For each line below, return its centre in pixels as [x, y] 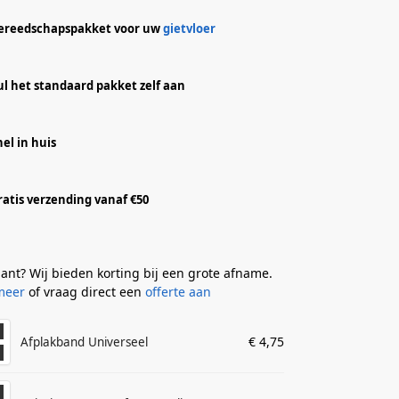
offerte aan [179, 292]
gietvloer [190, 28]
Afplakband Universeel [85, 342]
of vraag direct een [85, 292]
